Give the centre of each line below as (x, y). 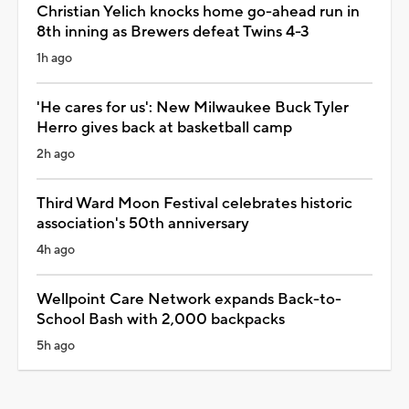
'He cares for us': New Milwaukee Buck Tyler (193, 107)
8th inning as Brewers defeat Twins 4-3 (173, 31)
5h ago (56, 346)
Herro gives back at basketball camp (164, 127)
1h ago (54, 58)
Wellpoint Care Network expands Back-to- (189, 299)
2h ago (56, 154)
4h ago (56, 250)
